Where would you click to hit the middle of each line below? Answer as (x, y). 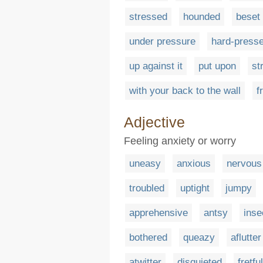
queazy (199, 237)
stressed (148, 16)
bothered (148, 237)
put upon (217, 66)
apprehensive (159, 213)
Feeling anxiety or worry (180, 141)
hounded (202, 16)
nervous (244, 163)
